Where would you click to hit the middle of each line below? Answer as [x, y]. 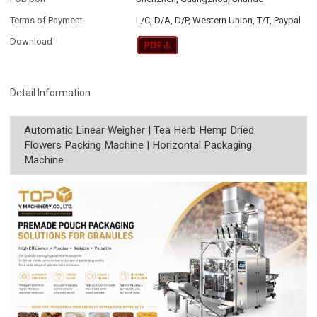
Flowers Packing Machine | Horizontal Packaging [138, 145]
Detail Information [51, 92]
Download [31, 42]
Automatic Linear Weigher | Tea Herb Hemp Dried [139, 130]
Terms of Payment [47, 21]
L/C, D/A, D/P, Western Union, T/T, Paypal [219, 21]
